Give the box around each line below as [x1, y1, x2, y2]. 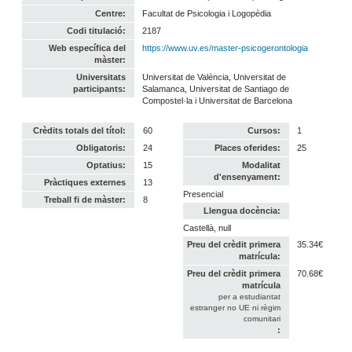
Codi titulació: [67, 25, 126, 35]
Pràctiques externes [44, 177, 126, 187]
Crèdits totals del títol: [33, 125, 126, 135]
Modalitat [242, 159, 281, 170]
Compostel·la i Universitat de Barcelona [142, 95, 293, 105]
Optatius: [86, 159, 126, 170]
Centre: [95, 8, 126, 18]
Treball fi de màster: [44, 194, 126, 204]
